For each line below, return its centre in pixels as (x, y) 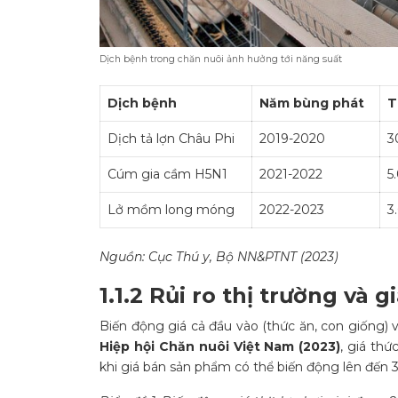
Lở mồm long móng (171, 210)
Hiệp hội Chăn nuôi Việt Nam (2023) (220, 347)
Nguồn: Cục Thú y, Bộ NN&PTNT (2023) (219, 257)
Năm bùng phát (312, 103)
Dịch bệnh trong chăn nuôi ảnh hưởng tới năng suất (221, 60)
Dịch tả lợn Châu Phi (171, 139)
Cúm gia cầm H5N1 (167, 175)
